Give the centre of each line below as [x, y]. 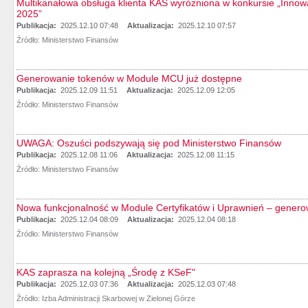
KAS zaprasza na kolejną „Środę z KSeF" [106, 272]
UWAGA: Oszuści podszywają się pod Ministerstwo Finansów [149, 143]
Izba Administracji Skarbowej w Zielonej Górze [119, 298]
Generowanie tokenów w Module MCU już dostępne [129, 78]
